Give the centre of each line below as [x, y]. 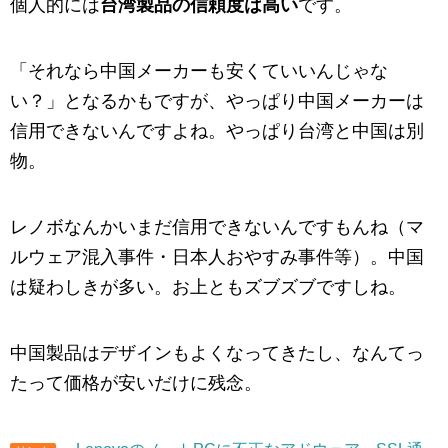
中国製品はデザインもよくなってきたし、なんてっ [217, 353]
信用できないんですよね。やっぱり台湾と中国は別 [217, 131]
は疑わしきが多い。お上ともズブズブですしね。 [208, 287]
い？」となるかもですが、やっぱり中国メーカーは [217, 101]
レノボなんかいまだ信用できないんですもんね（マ [217, 227]
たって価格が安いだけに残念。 [136, 383]
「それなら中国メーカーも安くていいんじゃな [199, 71]
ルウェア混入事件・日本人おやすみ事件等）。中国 [217, 257]
